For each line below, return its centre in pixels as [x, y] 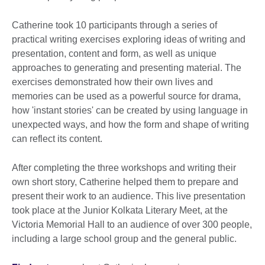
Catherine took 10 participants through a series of [114, 25]
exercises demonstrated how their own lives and [112, 82]
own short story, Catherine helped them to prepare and [125, 182]
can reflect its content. [57, 139]
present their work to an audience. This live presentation [129, 196]
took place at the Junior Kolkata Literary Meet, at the [120, 211]
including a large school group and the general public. [124, 239]
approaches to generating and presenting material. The [127, 68]
